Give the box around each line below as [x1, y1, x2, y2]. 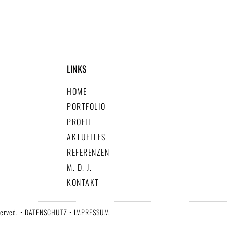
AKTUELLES [67, 131, 106, 143]
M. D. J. [67, 161, 92, 174]
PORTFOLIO [67, 100, 106, 113]
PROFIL [67, 116, 92, 128]
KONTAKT [67, 176, 99, 189]
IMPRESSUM [74, 206, 109, 217]
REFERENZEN [67, 146, 109, 159]
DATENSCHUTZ [25, 206, 67, 217]
